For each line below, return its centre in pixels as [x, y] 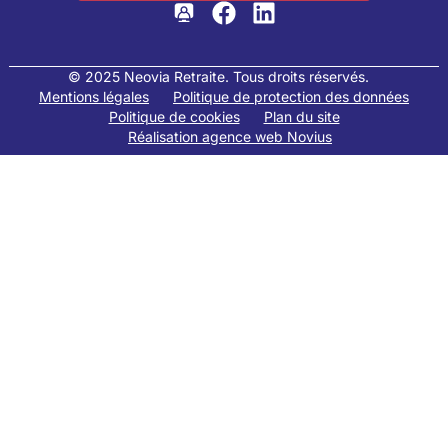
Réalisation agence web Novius [230, 136]
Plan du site [301, 116]
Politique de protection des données [291, 96]
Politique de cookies [174, 116]
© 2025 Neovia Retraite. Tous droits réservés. [218, 76]
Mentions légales [94, 96]
